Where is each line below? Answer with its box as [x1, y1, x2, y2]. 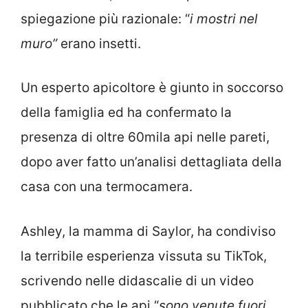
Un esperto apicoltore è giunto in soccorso [21, 80, 283, 96]
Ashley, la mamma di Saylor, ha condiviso [21, 223, 276, 239]
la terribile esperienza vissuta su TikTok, [21, 247, 267, 264]
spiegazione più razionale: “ [21, 10, 190, 27]
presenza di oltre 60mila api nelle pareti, [21, 129, 269, 146]
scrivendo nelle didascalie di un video [21, 272, 254, 289]
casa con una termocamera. [21, 179, 192, 195]
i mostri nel [190, 10, 258, 27]
